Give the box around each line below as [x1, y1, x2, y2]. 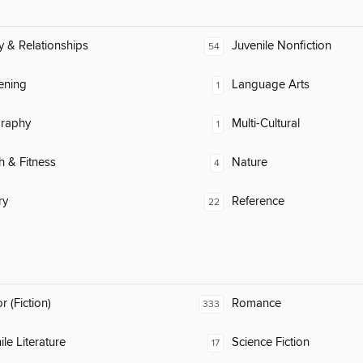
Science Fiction [232, 335, 310, 351]
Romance [232, 296, 281, 312]
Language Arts [232, 77, 310, 93]
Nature [232, 155, 267, 171]
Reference [232, 194, 284, 210]
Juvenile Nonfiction [232, 38, 331, 54]
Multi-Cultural [232, 116, 300, 132]
